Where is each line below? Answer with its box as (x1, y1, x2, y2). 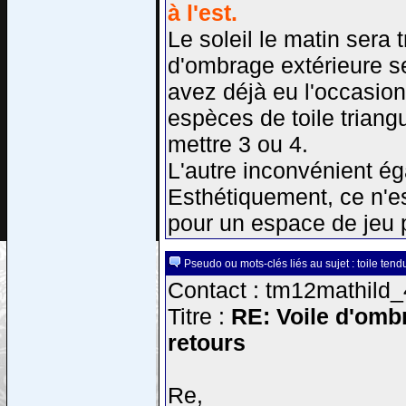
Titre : (167, 304, 231, 329)
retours (167, 330, 246, 355)
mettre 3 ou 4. (167, 131, 308, 157)
